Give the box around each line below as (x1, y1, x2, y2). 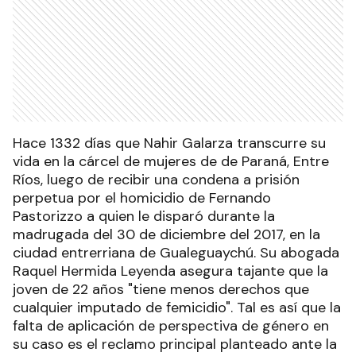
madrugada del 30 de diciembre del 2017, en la (13, 224, 320, 244)
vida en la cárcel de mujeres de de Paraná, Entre (13, 151, 329, 171)
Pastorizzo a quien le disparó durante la (13, 206, 275, 226)
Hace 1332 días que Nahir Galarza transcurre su (13, 133, 326, 153)
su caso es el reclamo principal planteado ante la (13, 334, 337, 354)
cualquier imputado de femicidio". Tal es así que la (13, 297, 341, 317)
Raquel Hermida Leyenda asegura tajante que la (13, 261, 328, 281)
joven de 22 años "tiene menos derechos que (13, 279, 309, 299)
